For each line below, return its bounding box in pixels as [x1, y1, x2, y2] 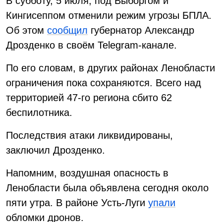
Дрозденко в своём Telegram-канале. [6, 40, 177, 51]
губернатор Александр [88, 25, 194, 36]
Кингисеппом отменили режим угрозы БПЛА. [6, 10, 212, 21]
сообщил [47, 25, 88, 36]
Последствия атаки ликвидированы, [6, 130, 173, 141]
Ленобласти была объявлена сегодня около [6, 182, 209, 193]
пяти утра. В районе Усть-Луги [6, 197, 148, 208]
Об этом [6, 25, 47, 36]
